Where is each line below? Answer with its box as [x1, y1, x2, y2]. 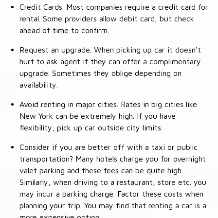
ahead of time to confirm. [19, 26, 109, 35]
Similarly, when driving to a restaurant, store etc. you [19, 178, 206, 187]
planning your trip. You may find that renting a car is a [19, 201, 206, 210]
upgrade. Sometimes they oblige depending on [19, 69, 182, 78]
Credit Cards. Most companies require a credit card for [19, 2, 208, 12]
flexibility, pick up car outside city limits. [19, 123, 163, 132]
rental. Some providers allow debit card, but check [19, 14, 194, 23]
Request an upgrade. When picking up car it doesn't [19, 45, 201, 54]
